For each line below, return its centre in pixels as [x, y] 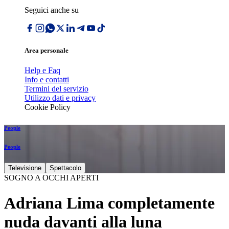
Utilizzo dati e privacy [60, 98]
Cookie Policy [48, 107]
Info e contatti [47, 80]
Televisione [25, 168]
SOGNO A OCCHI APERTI [51, 178]
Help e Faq [42, 71]
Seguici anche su [52, 10]
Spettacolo [65, 168]
